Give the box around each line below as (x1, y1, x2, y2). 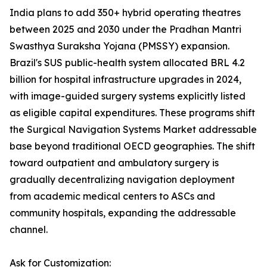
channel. (10, 223, 48, 236)
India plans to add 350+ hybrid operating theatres (10, 7, 241, 19)
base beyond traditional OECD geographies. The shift (10, 140, 255, 153)
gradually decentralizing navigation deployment (10, 173, 235, 186)
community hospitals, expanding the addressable (10, 207, 236, 219)
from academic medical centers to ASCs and (10, 190, 215, 203)
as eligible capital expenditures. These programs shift (10, 107, 255, 119)
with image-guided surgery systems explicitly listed (10, 90, 246, 103)
